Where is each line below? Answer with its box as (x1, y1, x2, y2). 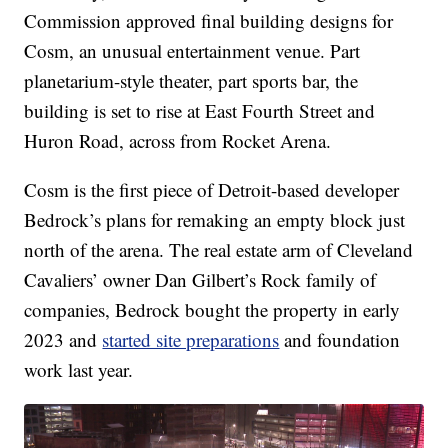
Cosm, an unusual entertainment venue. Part (24, 37, 361, 63)
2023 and (24, 326, 103, 352)
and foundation (279, 326, 401, 352)
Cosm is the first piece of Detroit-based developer (24, 176, 400, 202)
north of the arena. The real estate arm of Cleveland (24, 236, 414, 262)
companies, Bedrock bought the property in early (24, 296, 401, 322)
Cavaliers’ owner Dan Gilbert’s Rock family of (24, 266, 377, 292)
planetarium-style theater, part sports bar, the (24, 67, 359, 93)
